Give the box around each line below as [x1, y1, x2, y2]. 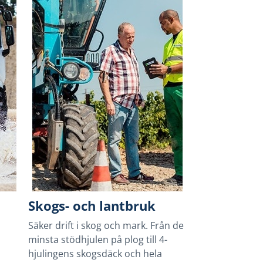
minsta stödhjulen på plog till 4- [28, 233, 168, 246]
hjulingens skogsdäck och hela [28, 247, 163, 260]
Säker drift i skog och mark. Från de [28, 219, 184, 232]
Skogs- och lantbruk [28, 197, 156, 215]
